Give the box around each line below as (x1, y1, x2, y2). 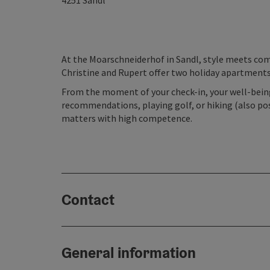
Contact (61, 190, 115, 209)
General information (61, 243, 196, 262)
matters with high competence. (61, 112, 192, 124)
